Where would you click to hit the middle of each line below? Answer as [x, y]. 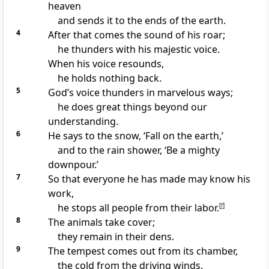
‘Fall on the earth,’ [182, 136]
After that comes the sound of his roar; [136, 35]
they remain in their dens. [116, 237]
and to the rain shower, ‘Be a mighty [138, 150]
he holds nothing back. [109, 78]
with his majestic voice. [166, 50]
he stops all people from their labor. [138, 208]
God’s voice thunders [96, 93]
